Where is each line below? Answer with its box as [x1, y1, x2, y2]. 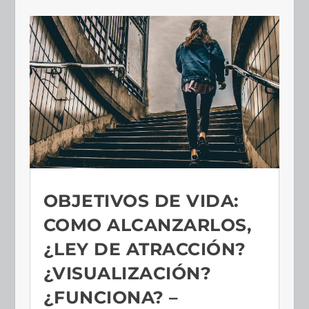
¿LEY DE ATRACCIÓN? [43, 239, 246, 260]
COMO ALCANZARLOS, [43, 215, 252, 236]
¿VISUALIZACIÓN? [43, 263, 212, 284]
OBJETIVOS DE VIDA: [43, 190, 239, 212]
